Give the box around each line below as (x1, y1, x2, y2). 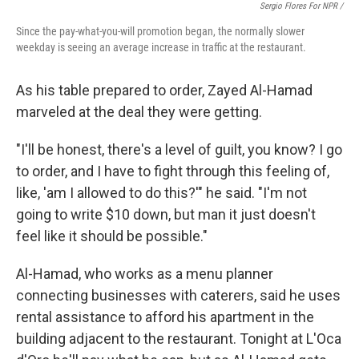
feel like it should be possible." (16, 228, 208, 245)
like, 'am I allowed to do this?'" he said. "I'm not (16, 184, 307, 202)
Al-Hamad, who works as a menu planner (16, 265, 273, 283)
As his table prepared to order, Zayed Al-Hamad (16, 82, 313, 99)
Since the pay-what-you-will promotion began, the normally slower (16, 25, 305, 38)
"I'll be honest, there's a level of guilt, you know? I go (16, 141, 342, 159)
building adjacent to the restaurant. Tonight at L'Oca (16, 330, 341, 348)
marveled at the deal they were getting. (16, 103, 262, 121)
